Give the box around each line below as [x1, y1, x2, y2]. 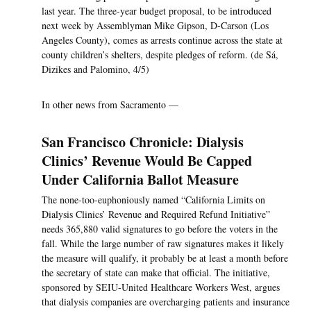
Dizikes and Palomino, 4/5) [42, 62, 149, 76]
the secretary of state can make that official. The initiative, [42, 266, 270, 280]
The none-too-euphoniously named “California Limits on [42, 193, 265, 207]
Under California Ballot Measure [42, 169, 239, 190]
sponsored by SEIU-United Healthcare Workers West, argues [42, 280, 280, 294]
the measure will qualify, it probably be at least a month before [42, 251, 288, 265]
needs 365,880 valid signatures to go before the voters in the [42, 222, 278, 236]
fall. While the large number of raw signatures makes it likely [42, 237, 284, 251]
